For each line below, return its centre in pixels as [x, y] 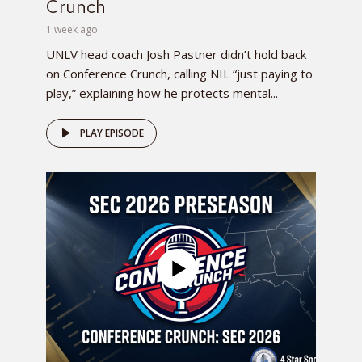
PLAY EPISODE [112, 133]
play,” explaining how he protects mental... [162, 93]
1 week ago [72, 29]
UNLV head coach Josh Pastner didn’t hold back [176, 54]
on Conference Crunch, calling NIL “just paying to [179, 73]
